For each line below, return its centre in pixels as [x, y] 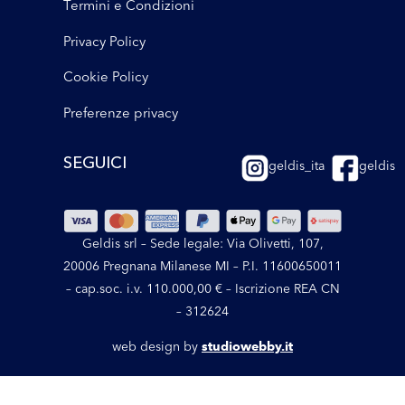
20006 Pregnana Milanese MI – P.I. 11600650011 [202, 266]
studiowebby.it [247, 347]
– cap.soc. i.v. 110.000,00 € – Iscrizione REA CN [202, 289]
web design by [157, 347]
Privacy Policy [104, 41]
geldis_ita [297, 165]
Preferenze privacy [121, 112]
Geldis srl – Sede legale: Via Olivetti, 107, [202, 244]
